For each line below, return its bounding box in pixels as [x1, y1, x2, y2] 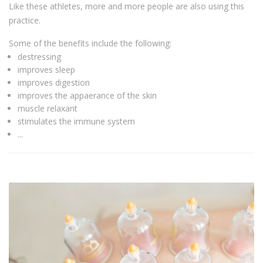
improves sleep [18, 64, 75, 76]
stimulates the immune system [18, 116, 135, 127]
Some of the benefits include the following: [9, 38, 171, 49]
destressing [18, 51, 61, 63]
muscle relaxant [18, 103, 77, 114]
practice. [9, 15, 41, 26]
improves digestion [18, 77, 90, 89]
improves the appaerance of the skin [18, 90, 157, 102]
